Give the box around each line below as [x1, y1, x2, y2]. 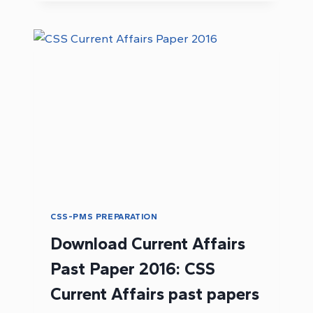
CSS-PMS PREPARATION [50, 211, 158, 221]
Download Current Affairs [50, 233, 245, 254]
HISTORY [110, 10, 155, 22]
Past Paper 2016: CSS [50, 259, 215, 279]
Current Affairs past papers [50, 284, 259, 305]
